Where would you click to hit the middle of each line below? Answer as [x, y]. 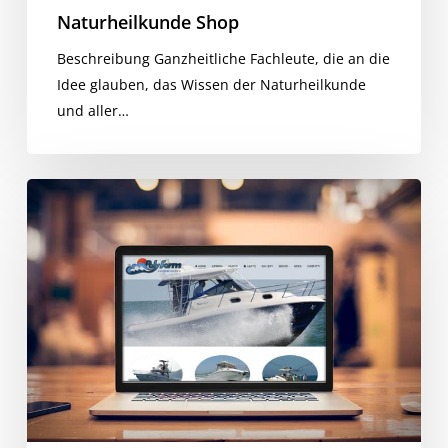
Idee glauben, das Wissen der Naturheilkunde [211, 85]
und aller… [92, 111]
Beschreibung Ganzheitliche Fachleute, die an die [223, 59]
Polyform [55, 191]
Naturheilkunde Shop [147, 22]
